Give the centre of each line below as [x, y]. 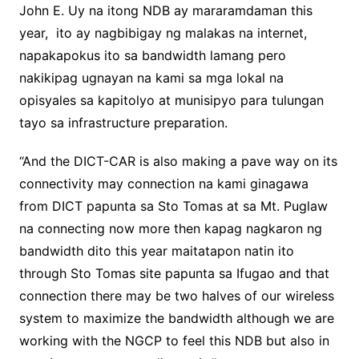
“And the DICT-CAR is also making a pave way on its [178, 161]
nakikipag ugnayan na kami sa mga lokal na [151, 78]
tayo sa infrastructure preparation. [123, 123]
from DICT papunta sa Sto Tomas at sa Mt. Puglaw [173, 206]
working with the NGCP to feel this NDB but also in [174, 341]
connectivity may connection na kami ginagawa [163, 184]
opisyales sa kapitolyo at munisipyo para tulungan [171, 101]
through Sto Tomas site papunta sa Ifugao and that [174, 274]
